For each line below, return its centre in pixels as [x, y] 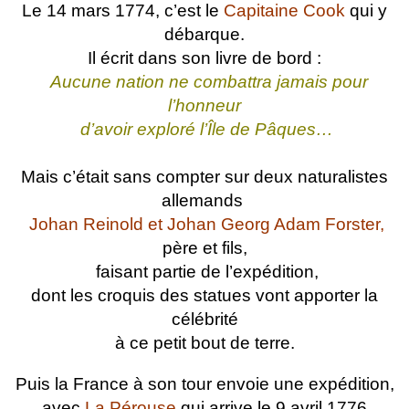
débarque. [204, 35]
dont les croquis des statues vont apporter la [204, 296]
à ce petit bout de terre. [204, 343]
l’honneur [204, 106]
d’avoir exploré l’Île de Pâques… [204, 130]
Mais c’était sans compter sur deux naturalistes [204, 177]
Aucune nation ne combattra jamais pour [209, 82]
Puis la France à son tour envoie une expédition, [204, 384]
